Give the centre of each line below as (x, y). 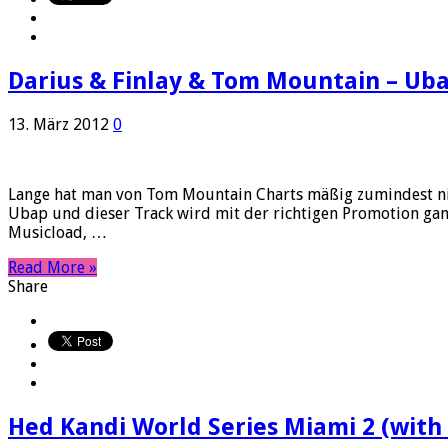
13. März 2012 (58, 125)
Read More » (52, 268)
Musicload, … (57, 233)
